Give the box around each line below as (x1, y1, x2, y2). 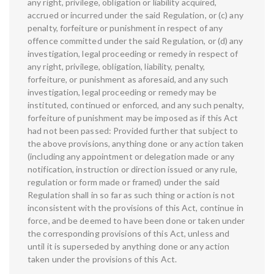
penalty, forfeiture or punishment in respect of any (28, 23, 223, 34)
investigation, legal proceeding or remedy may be (28, 87, 217, 98)
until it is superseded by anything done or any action (28, 241, 230, 252)
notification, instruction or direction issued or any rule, (28, 164, 237, 175)
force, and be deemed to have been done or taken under (28, 215, 245, 226)
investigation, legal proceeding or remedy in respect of (28, 48, 239, 59)
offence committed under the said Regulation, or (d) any (28, 35, 243, 46)
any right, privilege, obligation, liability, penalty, (28, 61, 206, 72)
